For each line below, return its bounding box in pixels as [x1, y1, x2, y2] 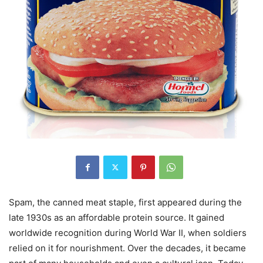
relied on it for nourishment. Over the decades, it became [9, 242, 246, 254]
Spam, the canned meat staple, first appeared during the [9, 196, 242, 208]
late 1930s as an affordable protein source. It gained [9, 211, 224, 223]
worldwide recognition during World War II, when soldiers [9, 227, 247, 238]
